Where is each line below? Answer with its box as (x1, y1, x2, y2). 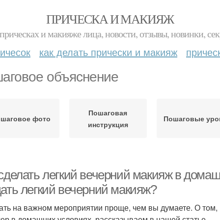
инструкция (87, 119, 128, 129)
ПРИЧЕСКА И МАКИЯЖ (46, 10, 174, 27)
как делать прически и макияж (39, 45, 177, 59)
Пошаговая (88, 108, 128, 117)
